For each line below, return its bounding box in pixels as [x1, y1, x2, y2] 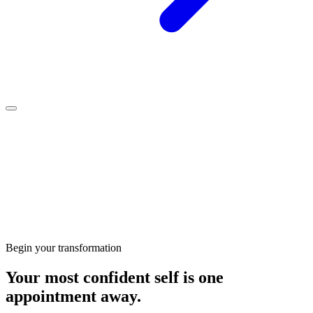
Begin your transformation [6, 241, 122, 254]
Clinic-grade [6, 148, 96, 167]
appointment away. [6, 286, 141, 305]
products [100, 148, 163, 167]
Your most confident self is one [6, 268, 224, 286]
